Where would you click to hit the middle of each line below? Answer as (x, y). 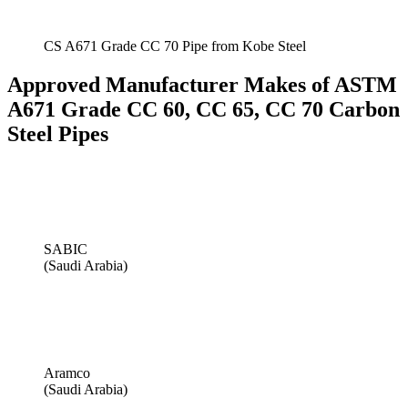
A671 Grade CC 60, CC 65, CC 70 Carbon (204, 110)
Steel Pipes (58, 134)
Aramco (67, 373)
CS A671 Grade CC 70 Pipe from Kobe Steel (175, 46)
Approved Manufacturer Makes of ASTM (202, 85)
